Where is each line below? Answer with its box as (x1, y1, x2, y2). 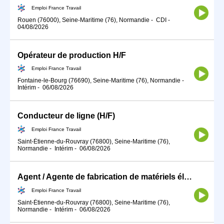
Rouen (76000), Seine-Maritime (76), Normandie (17, 16, 149, 23)
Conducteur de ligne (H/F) (17, 111, 115, 120)
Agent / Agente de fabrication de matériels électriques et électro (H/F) (184, 172, 192, 181)
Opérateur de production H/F (17, 50, 126, 59)
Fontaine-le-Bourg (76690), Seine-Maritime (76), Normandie (17, 77, 180, 84)
